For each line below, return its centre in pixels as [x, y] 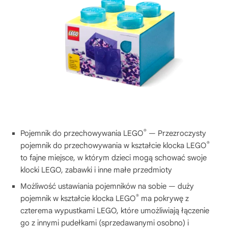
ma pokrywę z [164, 198]
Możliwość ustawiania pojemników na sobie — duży [107, 186]
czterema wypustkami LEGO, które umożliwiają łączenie [115, 211]
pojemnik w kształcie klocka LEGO [78, 198]
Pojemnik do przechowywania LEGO [82, 133]
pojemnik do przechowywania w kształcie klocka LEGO [113, 146]
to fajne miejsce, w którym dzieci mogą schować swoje [113, 158]
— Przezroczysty [176, 133]
